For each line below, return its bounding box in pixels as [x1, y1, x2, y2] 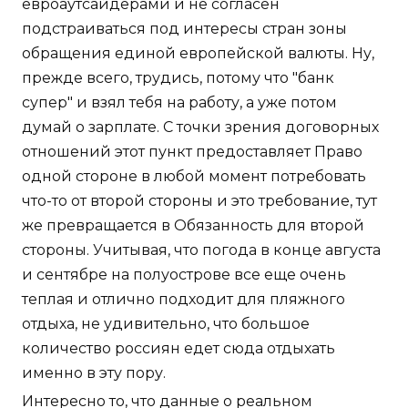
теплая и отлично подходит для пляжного [22, 291, 345, 309]
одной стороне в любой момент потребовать [22, 168, 366, 186]
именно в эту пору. [22, 364, 166, 382]
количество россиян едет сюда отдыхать [22, 340, 335, 358]
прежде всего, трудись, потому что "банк [22, 69, 334, 87]
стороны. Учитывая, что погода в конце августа [22, 241, 381, 260]
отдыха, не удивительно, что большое [22, 315, 310, 333]
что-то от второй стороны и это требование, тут [22, 192, 377, 210]
